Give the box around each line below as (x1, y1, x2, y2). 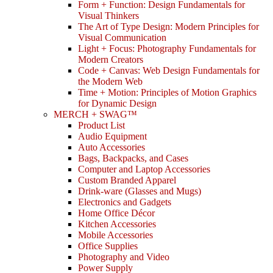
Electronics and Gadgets (78, 197, 171, 208)
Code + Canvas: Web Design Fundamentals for (78, 65, 260, 76)
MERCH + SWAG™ (54, 109, 137, 120)
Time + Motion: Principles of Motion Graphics (78, 87, 257, 98)
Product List (78, 120, 125, 131)
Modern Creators (78, 54, 143, 65)
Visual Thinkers (78, 10, 139, 21)
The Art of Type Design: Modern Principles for (78, 21, 259, 32)
